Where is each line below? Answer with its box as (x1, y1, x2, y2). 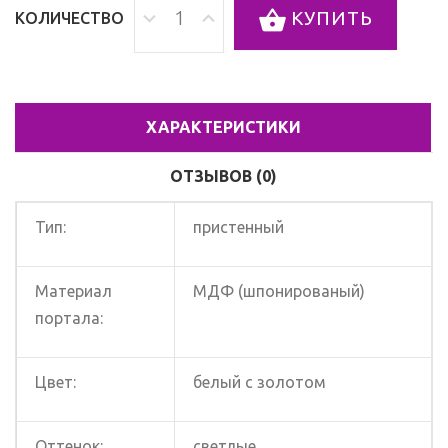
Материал (35, 282, 112, 301)
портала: (35, 309, 103, 328)
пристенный (193, 218, 284, 237)
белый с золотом (193, 373, 326, 392)
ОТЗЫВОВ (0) (169, 167, 277, 186)
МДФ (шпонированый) (193, 282, 365, 301)
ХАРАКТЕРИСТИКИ (145, 118, 301, 137)
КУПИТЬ (291, 7, 373, 30)
